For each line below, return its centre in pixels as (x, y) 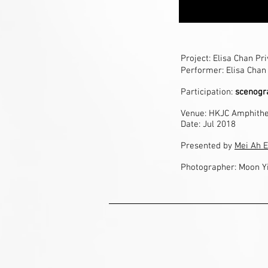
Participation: (208, 92)
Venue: (195, 114)
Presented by (208, 146)
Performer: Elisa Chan (223, 71)
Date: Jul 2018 (208, 124)
